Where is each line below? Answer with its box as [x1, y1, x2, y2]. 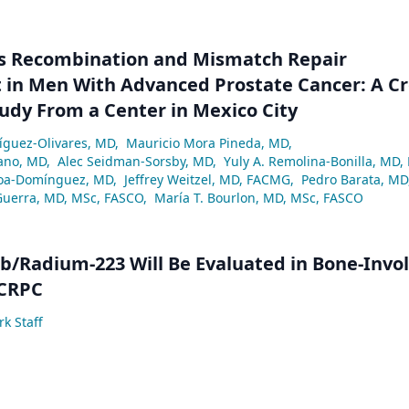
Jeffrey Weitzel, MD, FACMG [124, 170, 290, 188]
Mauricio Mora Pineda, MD [126, 133, 288, 152]
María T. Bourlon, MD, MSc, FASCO [154, 188, 363, 206]
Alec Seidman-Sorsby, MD [58, 152, 213, 170]
